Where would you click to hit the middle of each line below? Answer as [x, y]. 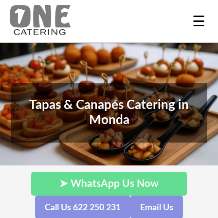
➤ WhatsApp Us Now [109, 184]
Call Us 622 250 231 [83, 208]
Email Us [157, 208]
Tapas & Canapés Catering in [109, 105]
